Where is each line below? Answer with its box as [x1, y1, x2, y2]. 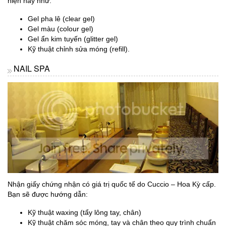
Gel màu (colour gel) [28, 25, 93, 33]
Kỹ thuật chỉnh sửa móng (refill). [28, 45, 130, 53]
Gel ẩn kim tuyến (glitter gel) [28, 35, 118, 43]
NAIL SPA [14, 63, 50, 75]
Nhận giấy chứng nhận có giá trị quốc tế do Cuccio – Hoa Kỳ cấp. [8, 180, 216, 189]
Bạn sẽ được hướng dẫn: [8, 190, 88, 199]
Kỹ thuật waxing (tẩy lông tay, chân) [28, 208, 141, 217]
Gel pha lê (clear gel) [28, 15, 95, 23]
